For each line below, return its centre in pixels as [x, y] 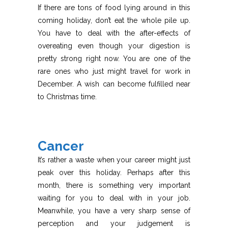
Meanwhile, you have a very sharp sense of [114, 211]
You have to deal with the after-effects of [114, 33]
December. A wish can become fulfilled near [114, 84]
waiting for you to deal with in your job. [114, 198]
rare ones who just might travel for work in [114, 72]
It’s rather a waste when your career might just [114, 160]
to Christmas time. [67, 97]
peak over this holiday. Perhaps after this [114, 173]
